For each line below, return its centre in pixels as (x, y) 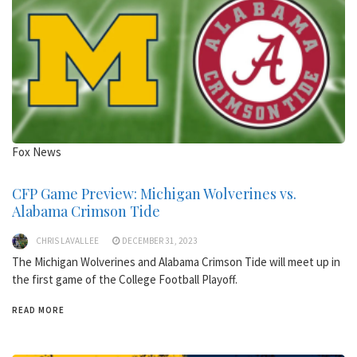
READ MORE (38, 310)
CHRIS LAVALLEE (67, 240)
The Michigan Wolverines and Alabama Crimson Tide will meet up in (176, 261)
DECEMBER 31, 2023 (160, 240)
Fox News (37, 151)
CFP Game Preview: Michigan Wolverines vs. (154, 193)
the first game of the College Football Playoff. (125, 279)
